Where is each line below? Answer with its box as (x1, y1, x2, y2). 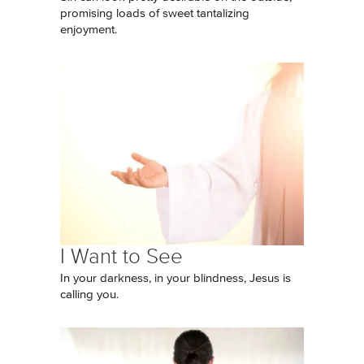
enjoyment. (60, 24, 120, 36)
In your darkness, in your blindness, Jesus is (60, 272, 291, 284)
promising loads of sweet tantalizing (60, 7, 249, 19)
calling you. (60, 288, 119, 301)
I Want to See (60, 245, 183, 268)
